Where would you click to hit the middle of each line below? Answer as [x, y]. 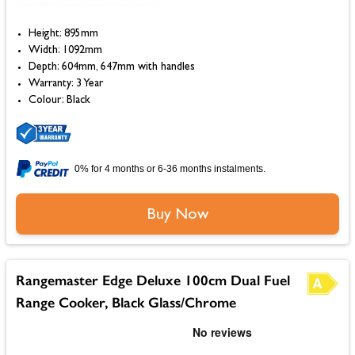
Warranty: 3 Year [66, 84]
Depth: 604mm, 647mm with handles [112, 68]
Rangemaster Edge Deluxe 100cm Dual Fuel [153, 281]
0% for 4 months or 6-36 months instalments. [170, 169]
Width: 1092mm [65, 51]
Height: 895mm [63, 34]
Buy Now [177, 216]
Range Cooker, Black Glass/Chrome [126, 303]
